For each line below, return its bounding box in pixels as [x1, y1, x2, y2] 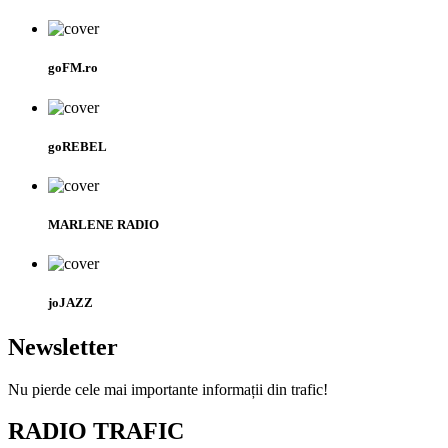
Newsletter [8, 333, 118, 360]
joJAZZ [48, 295, 93, 311]
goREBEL [48, 138, 107, 154]
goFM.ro [48, 60, 98, 76]
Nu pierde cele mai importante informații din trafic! [8, 380, 328, 398]
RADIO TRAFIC [8, 418, 184, 445]
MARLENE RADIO [48, 217, 159, 233]
